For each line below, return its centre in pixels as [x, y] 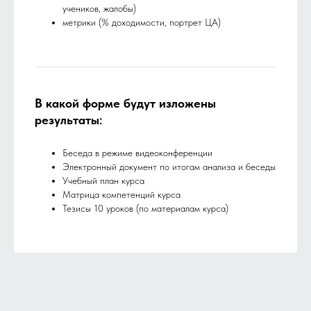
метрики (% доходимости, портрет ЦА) [142, 23]
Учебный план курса [103, 181]
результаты [67, 120]
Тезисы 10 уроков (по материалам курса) [145, 209]
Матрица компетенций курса [121, 195]
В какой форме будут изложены [125, 103]
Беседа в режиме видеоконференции [137, 153]
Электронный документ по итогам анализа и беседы [169, 167]
